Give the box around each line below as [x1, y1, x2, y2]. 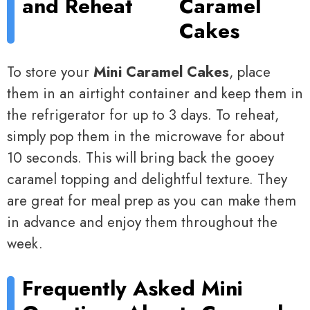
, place [229, 61, 271, 82]
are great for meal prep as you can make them [7, 190, 296, 211]
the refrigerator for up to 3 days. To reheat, [7, 104, 279, 125]
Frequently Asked [22, 273, 196, 304]
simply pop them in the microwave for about [7, 125, 284, 147]
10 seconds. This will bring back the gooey [7, 147, 274, 168]
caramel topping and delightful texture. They [7, 168, 287, 190]
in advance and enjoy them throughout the [7, 211, 277, 232]
